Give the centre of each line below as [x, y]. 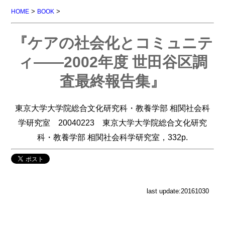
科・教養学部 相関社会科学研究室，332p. [113, 137]
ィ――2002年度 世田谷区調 [113, 62]
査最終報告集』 [113, 81]
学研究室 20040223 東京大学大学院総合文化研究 [113, 122]
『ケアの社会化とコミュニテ [113, 43]
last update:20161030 [178, 191]
